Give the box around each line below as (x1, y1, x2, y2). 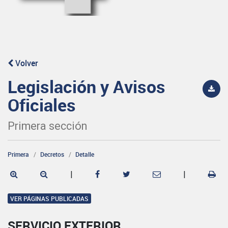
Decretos (40, 150, 64, 158)
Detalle (75, 150, 94, 158)
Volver (13, 57, 38, 69)
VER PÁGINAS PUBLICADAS (10, 194, 89, 203)
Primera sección (8, 119, 87, 132)
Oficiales (8, 93, 76, 117)
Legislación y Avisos (8, 74, 165, 98)
